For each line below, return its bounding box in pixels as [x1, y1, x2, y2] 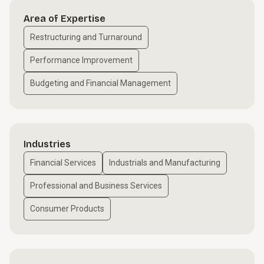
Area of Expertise [24, 13, 105, 24]
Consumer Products [30, 204, 104, 213]
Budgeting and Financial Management [30, 78, 171, 88]
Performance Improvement [30, 55, 133, 65]
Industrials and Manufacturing [109, 158, 220, 167]
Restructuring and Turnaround [30, 32, 142, 42]
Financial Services [30, 158, 96, 167]
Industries [24, 138, 71, 150]
